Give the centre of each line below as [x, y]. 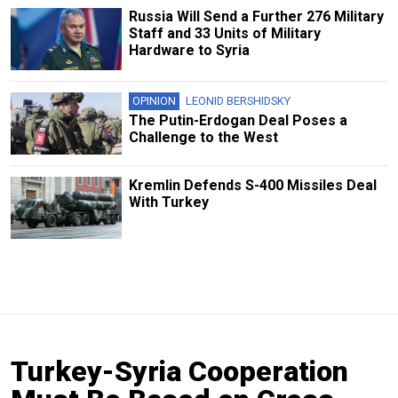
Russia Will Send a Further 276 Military [256, 16]
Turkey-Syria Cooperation [179, 372]
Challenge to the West [203, 138]
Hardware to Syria [189, 50]
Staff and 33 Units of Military [224, 33]
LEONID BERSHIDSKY [238, 101]
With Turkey [168, 203]
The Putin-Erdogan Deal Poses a [238, 121]
